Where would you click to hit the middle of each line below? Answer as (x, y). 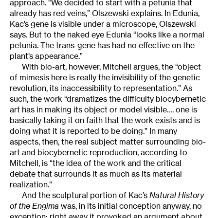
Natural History (177, 195)
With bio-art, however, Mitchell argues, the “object (111, 66)
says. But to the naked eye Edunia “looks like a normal (107, 34)
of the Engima (34, 206)
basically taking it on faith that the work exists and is (105, 120)
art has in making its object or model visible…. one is (103, 109)
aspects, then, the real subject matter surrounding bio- (108, 141)
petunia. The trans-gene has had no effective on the (102, 45)
